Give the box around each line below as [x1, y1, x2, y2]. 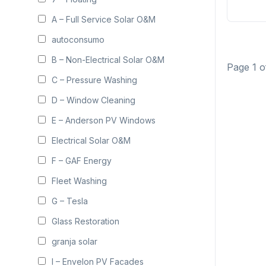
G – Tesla [52, 196, 88, 206]
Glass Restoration [52, 216, 119, 226]
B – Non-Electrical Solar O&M [52, 55, 164, 65]
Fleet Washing [52, 176, 107, 186]
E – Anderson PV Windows [52, 115, 156, 125]
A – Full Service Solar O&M [52, 14, 156, 24]
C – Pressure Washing [52, 75, 137, 85]
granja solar [52, 236, 97, 246]
